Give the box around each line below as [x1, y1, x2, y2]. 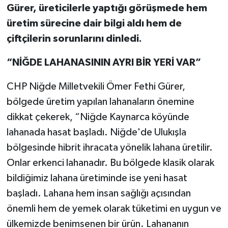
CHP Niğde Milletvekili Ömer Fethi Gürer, [6, 81, 185, 92]
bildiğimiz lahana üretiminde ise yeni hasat [6, 173, 187, 183]
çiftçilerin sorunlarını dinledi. [6, 33, 142, 44]
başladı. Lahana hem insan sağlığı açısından [6, 188, 191, 198]
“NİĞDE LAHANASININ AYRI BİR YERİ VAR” [6, 57, 201, 68]
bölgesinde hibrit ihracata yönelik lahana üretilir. [6, 142, 213, 153]
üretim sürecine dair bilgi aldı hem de [6, 18, 182, 28]
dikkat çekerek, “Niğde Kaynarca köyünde [6, 111, 189, 122]
